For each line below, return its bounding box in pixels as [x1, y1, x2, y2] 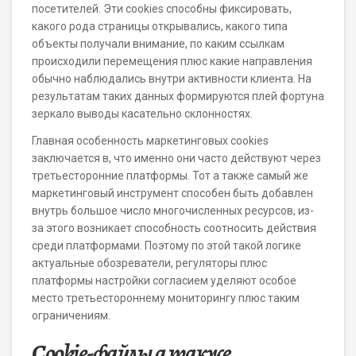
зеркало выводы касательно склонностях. [32, 107, 253, 120]
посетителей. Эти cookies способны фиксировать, [32, 2, 292, 15]
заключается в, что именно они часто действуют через [32, 152, 321, 164]
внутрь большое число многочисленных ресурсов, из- [32, 204, 314, 217]
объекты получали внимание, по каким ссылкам [32, 37, 284, 50]
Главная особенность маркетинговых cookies [32, 134, 269, 147]
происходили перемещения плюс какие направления [32, 55, 312, 68]
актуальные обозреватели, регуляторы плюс [32, 257, 267, 269]
